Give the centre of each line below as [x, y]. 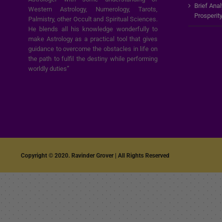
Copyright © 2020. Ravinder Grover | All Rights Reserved [95, 156]
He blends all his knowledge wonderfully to [93, 29]
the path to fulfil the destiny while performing [93, 59]
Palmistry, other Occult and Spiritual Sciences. [93, 19]
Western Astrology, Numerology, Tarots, [93, 9]
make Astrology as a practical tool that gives [93, 39]
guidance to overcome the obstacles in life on [93, 49]
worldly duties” [49, 69]
